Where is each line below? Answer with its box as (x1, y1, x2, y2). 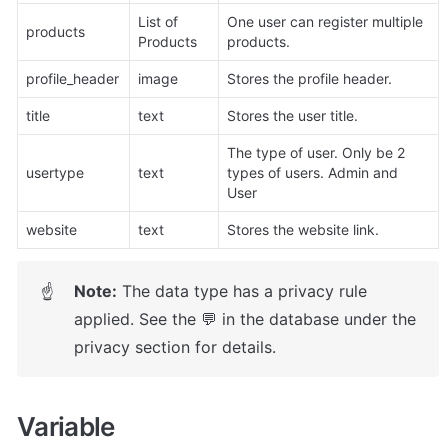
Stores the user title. (227, 106, 358, 124)
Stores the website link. (227, 220, 379, 238)
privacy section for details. (74, 336, 276, 357)
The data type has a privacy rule (117, 280, 367, 301)
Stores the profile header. (227, 69, 392, 87)
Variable (17, 411, 115, 443)
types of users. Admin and (227, 163, 398, 181)
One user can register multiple (227, 12, 423, 30)
